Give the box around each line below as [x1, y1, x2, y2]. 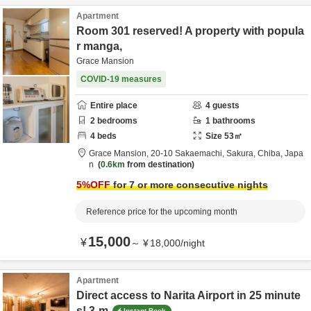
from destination [125, 160, 192, 169]
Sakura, [226, 149, 258, 158]
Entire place [90, 101, 137, 110]
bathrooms [210, 116, 255, 126]
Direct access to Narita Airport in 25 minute [76, 289, 301, 301]
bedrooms [95, 116, 137, 126]
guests [210, 101, 239, 110]
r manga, [76, 40, 122, 52]
